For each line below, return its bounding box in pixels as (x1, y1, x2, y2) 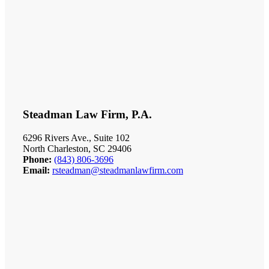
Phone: (22, 154, 52, 165)
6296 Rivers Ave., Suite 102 (22, 132, 130, 143)
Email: (22, 165, 50, 175)
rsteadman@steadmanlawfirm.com (52, 165, 183, 175)
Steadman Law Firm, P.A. (22, 108, 152, 121)
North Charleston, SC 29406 (22, 143, 131, 154)
